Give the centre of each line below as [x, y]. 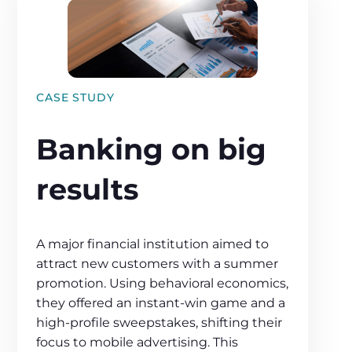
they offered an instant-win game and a [161, 302]
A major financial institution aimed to [153, 244]
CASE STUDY [75, 97]
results [88, 190]
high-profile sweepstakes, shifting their [159, 322]
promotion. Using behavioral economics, [163, 283]
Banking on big [152, 150]
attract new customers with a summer [158, 263]
